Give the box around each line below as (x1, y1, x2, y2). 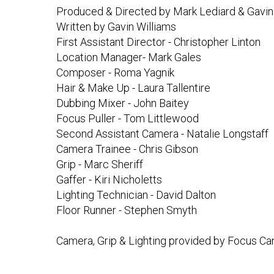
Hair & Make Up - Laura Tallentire (56, 81, 211, 95)
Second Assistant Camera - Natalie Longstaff (56, 127, 269, 141)
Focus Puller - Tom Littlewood (56, 112, 199, 125)
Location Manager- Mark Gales (56, 51, 202, 64)
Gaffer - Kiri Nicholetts (56, 173, 163, 187)
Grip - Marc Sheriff (56, 158, 144, 171)
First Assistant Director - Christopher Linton (56, 35, 261, 49)
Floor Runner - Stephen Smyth (56, 204, 198, 217)
